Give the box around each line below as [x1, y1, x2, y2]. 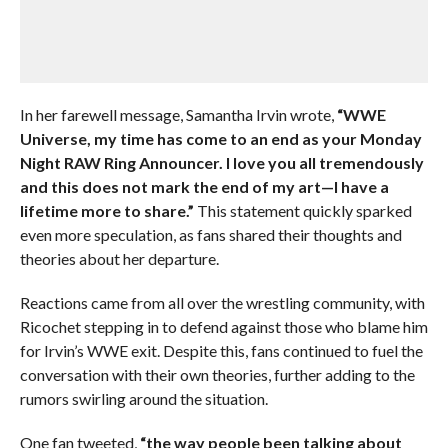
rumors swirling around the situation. [19, 389, 268, 408]
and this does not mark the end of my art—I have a [19, 177, 389, 196]
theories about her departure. [19, 249, 219, 268]
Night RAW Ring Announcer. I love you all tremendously [19, 153, 424, 172]
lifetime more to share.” [19, 201, 194, 220]
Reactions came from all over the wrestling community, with [19, 293, 425, 312]
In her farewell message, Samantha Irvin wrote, [19, 105, 337, 124]
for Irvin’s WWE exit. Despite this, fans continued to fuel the [19, 341, 423, 360]
